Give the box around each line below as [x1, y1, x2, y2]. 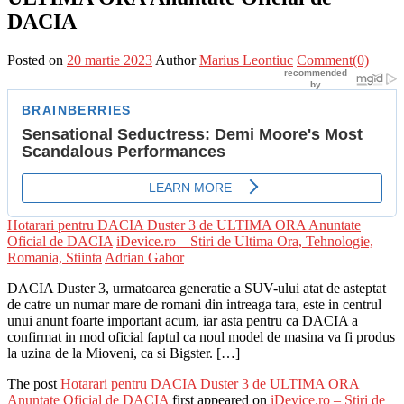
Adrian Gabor [105, 249, 184, 265]
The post [7, 375, 60, 391]
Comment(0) [297, 51, 369, 68]
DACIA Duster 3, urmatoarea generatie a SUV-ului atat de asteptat [7, 280, 386, 296]
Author [155, 51, 196, 68]
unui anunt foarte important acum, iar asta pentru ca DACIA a [7, 312, 358, 328]
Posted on [7, 51, 63, 68]
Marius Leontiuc [199, 51, 293, 68]
